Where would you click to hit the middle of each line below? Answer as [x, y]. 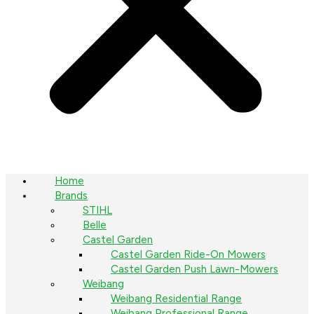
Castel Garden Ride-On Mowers [188, 254]
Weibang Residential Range [176, 298]
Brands [71, 195]
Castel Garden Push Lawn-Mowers [194, 269]
